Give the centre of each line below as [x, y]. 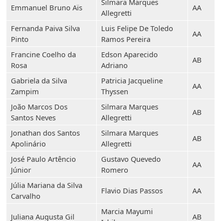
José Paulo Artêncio [43, 159]
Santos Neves [33, 117]
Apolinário [28, 144]
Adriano [114, 65]
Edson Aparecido [129, 54]
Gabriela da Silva [39, 80]
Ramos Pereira [126, 39]
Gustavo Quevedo [131, 159]
